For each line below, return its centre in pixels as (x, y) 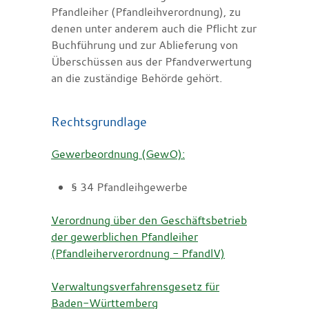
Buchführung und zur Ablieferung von (144, 44)
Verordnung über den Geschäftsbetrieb (149, 220)
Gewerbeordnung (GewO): (118, 153)
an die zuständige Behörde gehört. (137, 78)
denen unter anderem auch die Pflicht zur (154, 28)
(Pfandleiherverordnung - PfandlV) (138, 253)
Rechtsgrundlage (99, 121)
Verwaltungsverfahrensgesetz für (135, 286)
